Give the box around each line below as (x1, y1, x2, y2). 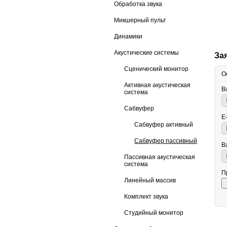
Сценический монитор (124, 65, 188, 72)
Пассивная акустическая (124, 154, 195, 161)
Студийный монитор (124, 209, 183, 216)
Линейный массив (124, 177, 176, 184)
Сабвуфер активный (134, 121, 193, 128)
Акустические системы (114, 49, 179, 56)
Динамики (114, 33, 142, 40)
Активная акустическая (124, 82, 191, 89)
